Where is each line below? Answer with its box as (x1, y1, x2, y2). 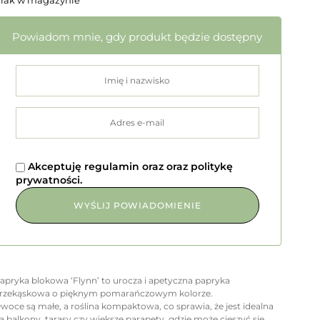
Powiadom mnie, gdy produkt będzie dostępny (12, 29, 263, 44)
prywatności (15, 174, 80, 187)
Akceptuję (24, 160, 84, 174)
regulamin (84, 160, 142, 174)
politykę (190, 160, 233, 174)
